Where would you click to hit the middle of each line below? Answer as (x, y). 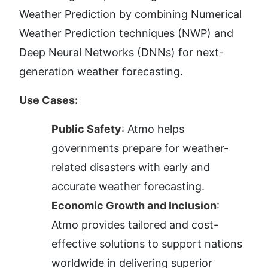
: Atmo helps (153, 129)
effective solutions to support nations (147, 244)
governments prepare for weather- (140, 148)
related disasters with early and (131, 167)
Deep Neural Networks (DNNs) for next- (121, 53)
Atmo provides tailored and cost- (135, 225)
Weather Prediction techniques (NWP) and (126, 33)
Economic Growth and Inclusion (134, 206)
